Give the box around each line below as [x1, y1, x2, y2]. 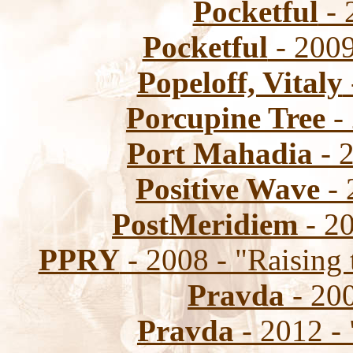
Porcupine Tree [126, 101, 325, 135]
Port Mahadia [127, 136, 313, 170]
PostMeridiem [112, 207, 298, 241]
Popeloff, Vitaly [136, 65, 343, 99]
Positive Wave [136, 172, 320, 206]
